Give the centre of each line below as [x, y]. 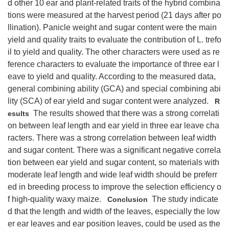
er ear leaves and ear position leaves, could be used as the [114, 224]
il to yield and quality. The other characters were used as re [114, 52]
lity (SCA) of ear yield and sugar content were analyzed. [109, 101]
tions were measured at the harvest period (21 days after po [114, 15]
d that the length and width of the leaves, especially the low [114, 211]
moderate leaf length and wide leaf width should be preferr [112, 175]
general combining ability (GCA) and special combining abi [114, 89]
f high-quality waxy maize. [55, 199]
